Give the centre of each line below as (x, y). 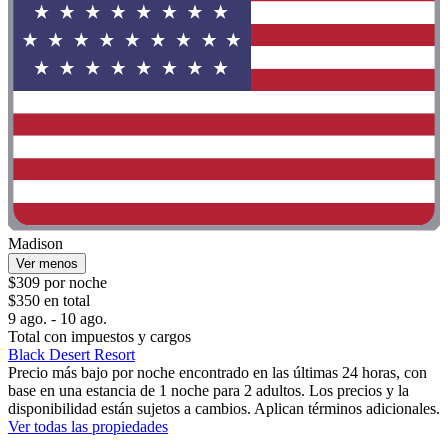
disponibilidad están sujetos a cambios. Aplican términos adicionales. (224, 409)
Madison (35, 244)
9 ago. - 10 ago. (57, 319)
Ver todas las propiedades (88, 427)
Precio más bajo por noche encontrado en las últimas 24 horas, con (217, 373)
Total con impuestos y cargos (99, 337)
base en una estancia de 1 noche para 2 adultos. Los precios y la (208, 391)
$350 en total (49, 301)
